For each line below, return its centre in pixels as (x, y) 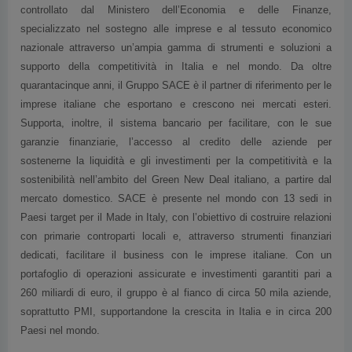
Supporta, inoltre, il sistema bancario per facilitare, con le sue (176, 97)
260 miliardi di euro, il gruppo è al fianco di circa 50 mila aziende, (176, 267)
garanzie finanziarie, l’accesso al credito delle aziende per (176, 116)
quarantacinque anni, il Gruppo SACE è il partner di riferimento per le (176, 59)
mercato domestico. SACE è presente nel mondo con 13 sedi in (176, 172)
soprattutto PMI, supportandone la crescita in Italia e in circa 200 (176, 286)
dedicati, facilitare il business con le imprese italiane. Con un (176, 229)
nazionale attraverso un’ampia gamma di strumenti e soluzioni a (176, 22)
